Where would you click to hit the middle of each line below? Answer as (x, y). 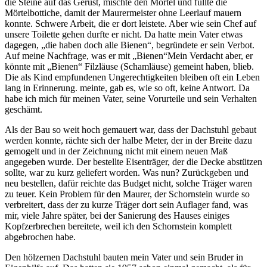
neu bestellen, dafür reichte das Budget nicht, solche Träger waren (128, 184)
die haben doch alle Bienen (96, 45)
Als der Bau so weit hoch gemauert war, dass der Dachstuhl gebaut (131, 130)
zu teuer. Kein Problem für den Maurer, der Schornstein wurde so (127, 194)
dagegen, (23, 45)
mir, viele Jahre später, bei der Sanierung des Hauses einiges (117, 216)
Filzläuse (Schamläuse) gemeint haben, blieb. (168, 67)
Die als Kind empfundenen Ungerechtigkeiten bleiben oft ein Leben (132, 77)
